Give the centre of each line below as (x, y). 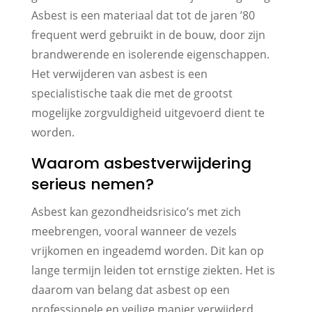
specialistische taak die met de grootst (132, 93)
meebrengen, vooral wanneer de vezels (134, 231)
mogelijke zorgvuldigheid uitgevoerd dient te (148, 112)
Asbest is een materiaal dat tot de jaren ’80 (143, 15)
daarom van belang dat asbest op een (130, 289)
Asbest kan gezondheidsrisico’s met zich (136, 211)
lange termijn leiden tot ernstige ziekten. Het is (153, 270)
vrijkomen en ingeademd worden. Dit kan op (147, 250)
